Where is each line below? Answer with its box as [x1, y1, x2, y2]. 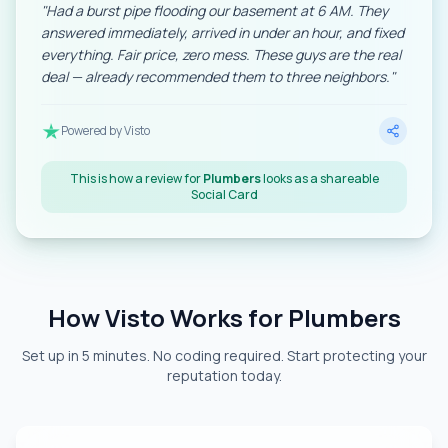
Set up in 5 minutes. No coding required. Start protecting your [21, 346, 427, 365]
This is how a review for [69, 170, 203, 187]
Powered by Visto [61, 122, 150, 139]
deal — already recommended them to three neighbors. [41, 67, 390, 86]
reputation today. [166, 366, 282, 385]
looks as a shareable [260, 170, 379, 187]
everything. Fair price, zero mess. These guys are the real [41, 45, 401, 64]
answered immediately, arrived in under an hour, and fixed [41, 23, 404, 42]
